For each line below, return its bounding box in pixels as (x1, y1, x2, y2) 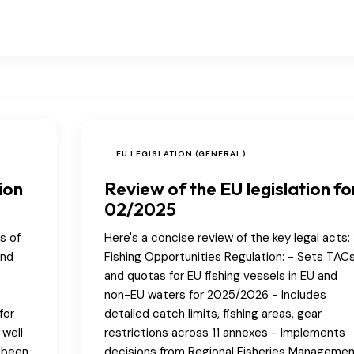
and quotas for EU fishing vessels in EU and (104, 267, 337, 284)
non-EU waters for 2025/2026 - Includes (104, 286, 326, 303)
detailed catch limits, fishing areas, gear (104, 305, 322, 322)
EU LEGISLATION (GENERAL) (115, 148, 247, 159)
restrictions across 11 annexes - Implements (104, 324, 345, 341)
